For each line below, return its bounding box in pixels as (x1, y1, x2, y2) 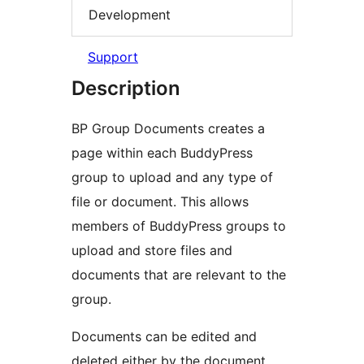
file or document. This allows (71, 193, 249, 210)
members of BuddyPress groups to (71, 218, 286, 235)
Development (89, 6, 171, 23)
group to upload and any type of (71, 169, 273, 186)
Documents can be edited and (71, 328, 257, 345)
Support (88, 49, 138, 66)
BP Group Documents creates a (71, 120, 265, 137)
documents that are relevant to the (71, 266, 286, 284)
